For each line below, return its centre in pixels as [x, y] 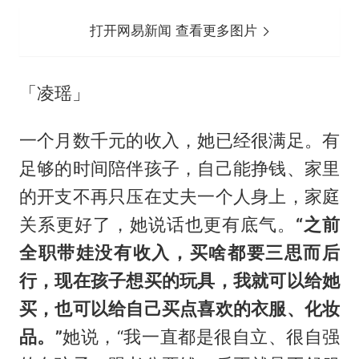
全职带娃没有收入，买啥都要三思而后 [179, 253]
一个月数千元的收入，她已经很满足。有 [179, 141]
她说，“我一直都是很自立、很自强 [201, 337]
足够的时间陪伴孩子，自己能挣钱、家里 [179, 169]
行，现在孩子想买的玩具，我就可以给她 [179, 281]
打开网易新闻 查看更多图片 [176, 31]
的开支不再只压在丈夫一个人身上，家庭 [179, 197]
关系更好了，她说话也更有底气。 [157, 225]
